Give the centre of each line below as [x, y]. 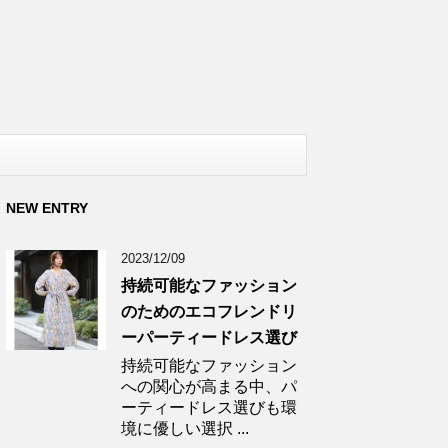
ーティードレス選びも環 [209, 407]
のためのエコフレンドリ [209, 311]
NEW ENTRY [47, 207]
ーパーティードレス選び [209, 337]
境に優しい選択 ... [185, 428]
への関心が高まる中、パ [209, 386]
